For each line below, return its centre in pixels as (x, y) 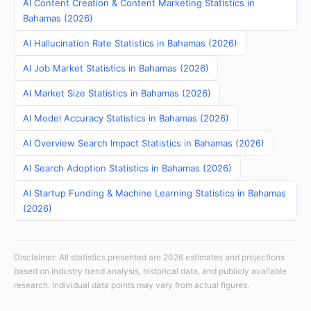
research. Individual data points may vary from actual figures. (132, 285)
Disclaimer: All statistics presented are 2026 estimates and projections (149, 257)
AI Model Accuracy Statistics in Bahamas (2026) (126, 118)
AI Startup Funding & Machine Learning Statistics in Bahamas (154, 193)
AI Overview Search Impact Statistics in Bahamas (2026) (144, 143)
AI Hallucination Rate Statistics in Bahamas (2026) (130, 43)
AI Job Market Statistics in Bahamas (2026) (116, 68)
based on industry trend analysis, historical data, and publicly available (150, 271)
